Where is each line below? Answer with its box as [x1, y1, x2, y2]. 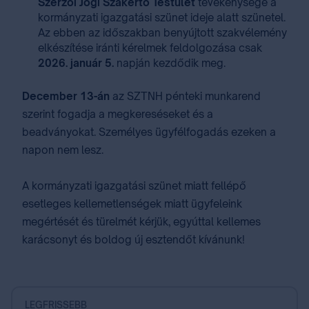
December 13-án [22, 90, 110, 103]
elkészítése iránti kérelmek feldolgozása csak [38, 41, 262, 54]
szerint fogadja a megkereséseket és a [22, 108, 213, 121]
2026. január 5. [38, 57, 117, 70]
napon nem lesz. [22, 143, 103, 157]
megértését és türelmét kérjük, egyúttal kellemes [22, 215, 261, 228]
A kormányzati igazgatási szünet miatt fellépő [22, 179, 246, 192]
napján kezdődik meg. [117, 57, 234, 70]
